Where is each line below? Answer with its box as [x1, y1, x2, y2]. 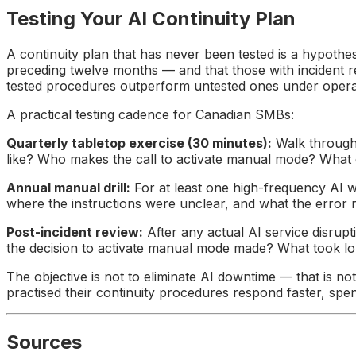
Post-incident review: [6, 224, 143, 240]
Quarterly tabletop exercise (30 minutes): [6, 135, 272, 151]
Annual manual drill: [6, 180, 130, 195]
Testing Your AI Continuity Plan [6, 7, 296, 31]
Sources [6, 330, 82, 354]
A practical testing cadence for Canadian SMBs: [6, 106, 294, 122]
